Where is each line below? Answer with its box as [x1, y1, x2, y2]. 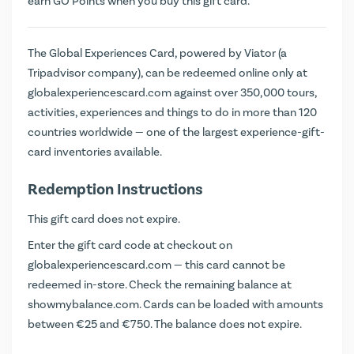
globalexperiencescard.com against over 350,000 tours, [28, 85, 317, 100]
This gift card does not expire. [28, 211, 180, 227]
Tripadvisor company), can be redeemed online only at [28, 65, 307, 81]
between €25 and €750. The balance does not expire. [28, 316, 302, 332]
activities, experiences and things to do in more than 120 [28, 104, 317, 120]
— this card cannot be [171, 257, 285, 273]
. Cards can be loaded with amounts [139, 296, 323, 312]
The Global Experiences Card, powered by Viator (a [28, 45, 287, 61]
